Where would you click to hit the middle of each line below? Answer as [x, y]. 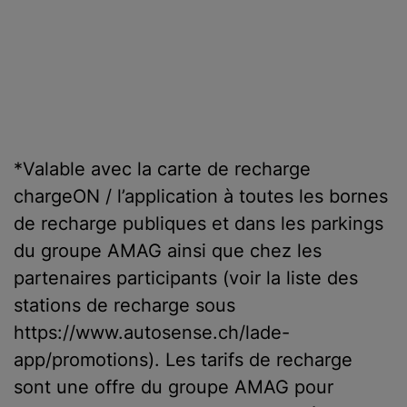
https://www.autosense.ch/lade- [152, 332]
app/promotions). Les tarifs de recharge [183, 359]
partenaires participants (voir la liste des [186, 278]
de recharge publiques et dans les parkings [199, 223]
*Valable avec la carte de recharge [162, 169]
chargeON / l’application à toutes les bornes [201, 196]
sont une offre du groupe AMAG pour [174, 387]
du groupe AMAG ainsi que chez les [168, 250]
